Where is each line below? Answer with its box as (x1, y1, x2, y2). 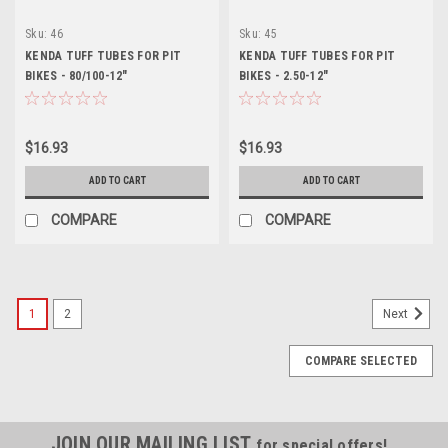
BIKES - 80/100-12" (25, 68, 128, 83)
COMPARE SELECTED (305, 353, 417, 368)
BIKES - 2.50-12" (239, 68, 328, 83)
